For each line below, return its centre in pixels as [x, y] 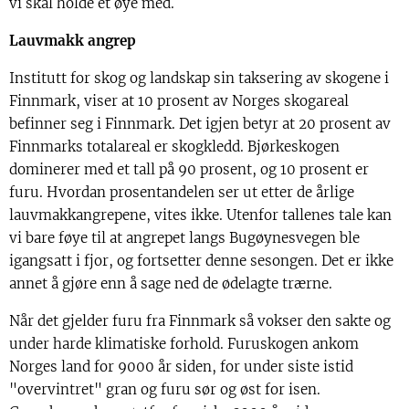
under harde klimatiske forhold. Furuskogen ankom [184, 343]
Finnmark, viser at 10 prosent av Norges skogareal [179, 100]
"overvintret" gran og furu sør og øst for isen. [165, 389]
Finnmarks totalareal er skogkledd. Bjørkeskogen [174, 146]
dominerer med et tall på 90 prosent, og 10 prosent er [189, 169]
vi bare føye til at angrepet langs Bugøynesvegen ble [184, 237]
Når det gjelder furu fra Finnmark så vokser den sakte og [200, 320]
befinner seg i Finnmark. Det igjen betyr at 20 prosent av [200, 123]
